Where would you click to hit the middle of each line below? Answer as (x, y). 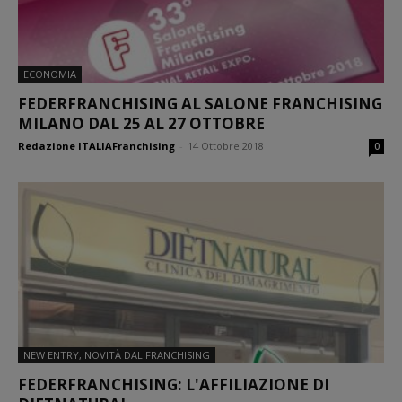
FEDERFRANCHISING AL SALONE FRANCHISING (200, 104)
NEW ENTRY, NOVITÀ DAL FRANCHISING (117, 354)
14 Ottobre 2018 (226, 146)
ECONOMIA (50, 74)
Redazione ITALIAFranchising (96, 146)
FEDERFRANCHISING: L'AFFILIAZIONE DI (174, 384)
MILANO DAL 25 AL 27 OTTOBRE (141, 124)
